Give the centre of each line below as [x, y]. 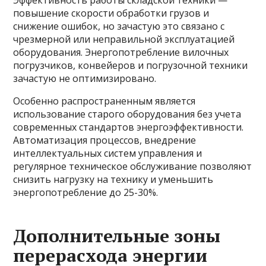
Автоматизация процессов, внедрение [105, 140]
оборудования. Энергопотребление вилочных [121, 53]
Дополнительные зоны [117, 236]
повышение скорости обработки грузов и [111, 13]
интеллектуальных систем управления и [108, 153]
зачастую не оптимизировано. [85, 79]
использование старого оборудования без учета [127, 114]
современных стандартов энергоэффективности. [129, 127]
